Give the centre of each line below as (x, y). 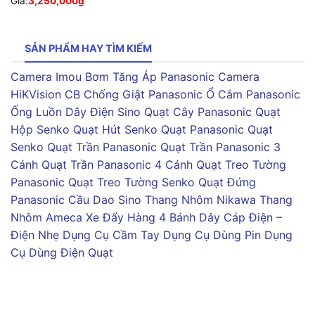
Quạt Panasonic (202, 130)
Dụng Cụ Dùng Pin (212, 235)
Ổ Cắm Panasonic (253, 95)
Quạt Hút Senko (115, 130)
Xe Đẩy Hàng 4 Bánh (141, 218)
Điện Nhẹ (35, 235)
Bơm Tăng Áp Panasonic (150, 77)
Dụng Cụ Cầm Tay (111, 235)
